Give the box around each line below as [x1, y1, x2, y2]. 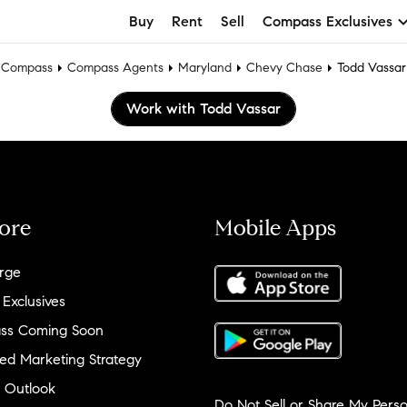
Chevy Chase [246, 60, 323, 75]
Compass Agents [67, 60, 164, 75]
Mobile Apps [214, 214, 336, 242]
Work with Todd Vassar [126, 100, 281, 117]
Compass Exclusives [263, 12, 392, 30]
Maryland [178, 60, 232, 75]
